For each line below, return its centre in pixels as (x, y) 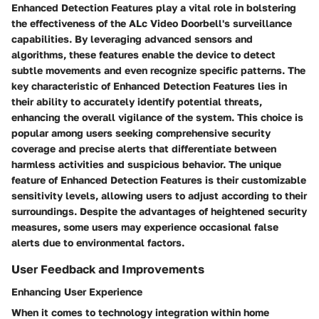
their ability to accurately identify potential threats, (137, 102)
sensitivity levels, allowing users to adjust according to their (159, 196)
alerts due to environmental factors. (98, 243)
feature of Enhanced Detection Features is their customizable (159, 180)
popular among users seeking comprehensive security (141, 133)
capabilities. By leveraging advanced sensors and (132, 39)
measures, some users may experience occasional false (145, 227)
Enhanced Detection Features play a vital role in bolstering (154, 8)
